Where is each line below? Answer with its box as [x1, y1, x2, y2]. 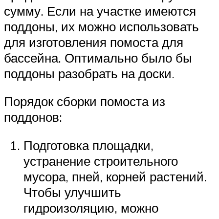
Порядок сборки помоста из [4, 93, 165, 109]
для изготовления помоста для [4, 34, 183, 50]
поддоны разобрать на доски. [4, 65, 175, 81]
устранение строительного [23, 153, 178, 169]
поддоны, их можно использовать [4, 18, 199, 34]
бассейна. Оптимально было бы [4, 49, 192, 66]
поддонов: [4, 109, 62, 125]
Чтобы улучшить [23, 184, 121, 200]
